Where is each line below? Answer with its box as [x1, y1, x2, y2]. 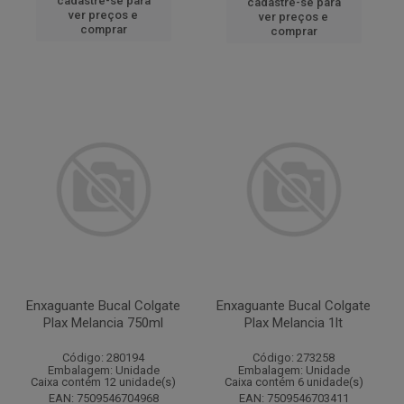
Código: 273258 [252, 351, 335, 364]
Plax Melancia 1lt [244, 315, 343, 331]
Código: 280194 [62, 351, 144, 364]
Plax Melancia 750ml [43, 315, 163, 331]
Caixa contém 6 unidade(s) [224, 375, 363, 389]
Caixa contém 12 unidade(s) [31, 375, 176, 389]
